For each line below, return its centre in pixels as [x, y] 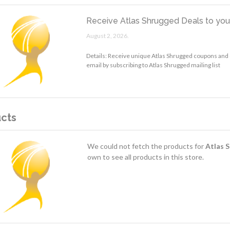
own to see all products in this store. [145, 157]
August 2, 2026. [108, 35]
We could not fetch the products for [146, 146]
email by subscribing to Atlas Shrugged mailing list [154, 65]
